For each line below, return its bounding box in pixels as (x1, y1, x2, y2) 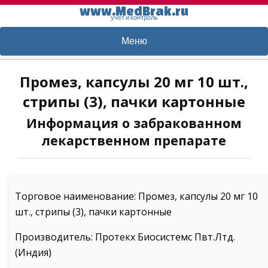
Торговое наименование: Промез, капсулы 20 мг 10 (15, 190, 258, 203)
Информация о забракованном (26, 114, 242, 132)
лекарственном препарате (42, 132, 226, 149)
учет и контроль (110, 14, 158, 21)
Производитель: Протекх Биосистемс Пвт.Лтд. (15, 230, 235, 243)
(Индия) (15, 246, 51, 259)
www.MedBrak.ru (80, 4, 188, 18)
